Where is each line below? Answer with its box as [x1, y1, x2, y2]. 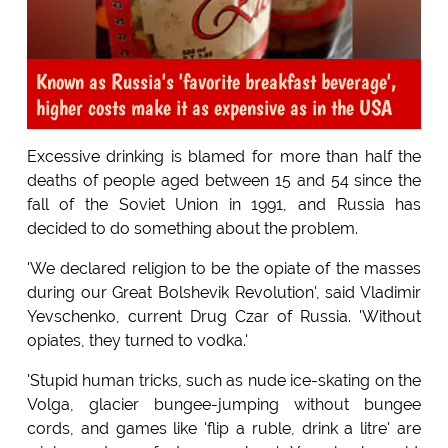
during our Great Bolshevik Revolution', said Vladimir [26, 283, 422, 303]
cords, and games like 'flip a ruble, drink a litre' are [26, 419, 422, 439]
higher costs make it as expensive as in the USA [35, 94, 392, 121]
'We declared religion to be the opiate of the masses [26, 259, 422, 279]
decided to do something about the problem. [26, 219, 358, 239]
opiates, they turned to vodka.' [26, 331, 248, 351]
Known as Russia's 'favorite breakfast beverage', [35, 68, 397, 95]
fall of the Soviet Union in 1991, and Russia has [26, 195, 422, 215]
